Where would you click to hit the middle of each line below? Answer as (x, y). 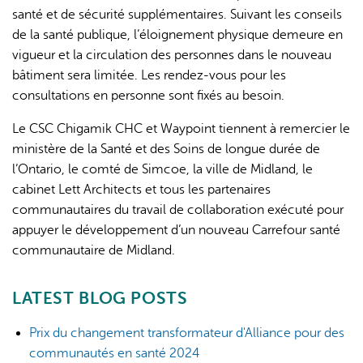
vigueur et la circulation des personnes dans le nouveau (172, 56)
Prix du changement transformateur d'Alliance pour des (186, 333)
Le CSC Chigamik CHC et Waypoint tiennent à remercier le (181, 129)
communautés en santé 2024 (114, 354)
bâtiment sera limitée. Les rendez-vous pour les (149, 76)
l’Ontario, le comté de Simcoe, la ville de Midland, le (162, 170)
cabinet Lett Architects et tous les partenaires (141, 190)
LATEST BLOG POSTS (100, 299)
